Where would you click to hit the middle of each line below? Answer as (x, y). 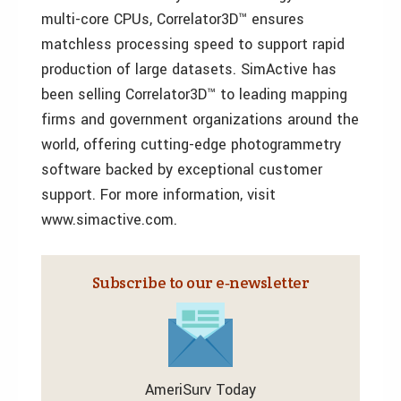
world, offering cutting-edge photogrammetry (191, 145)
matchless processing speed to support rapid (193, 44)
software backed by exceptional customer (182, 170)
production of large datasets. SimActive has (189, 69)
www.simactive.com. (109, 220)
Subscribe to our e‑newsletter (200, 282)
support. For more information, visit (158, 195)
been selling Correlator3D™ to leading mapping (194, 94)
